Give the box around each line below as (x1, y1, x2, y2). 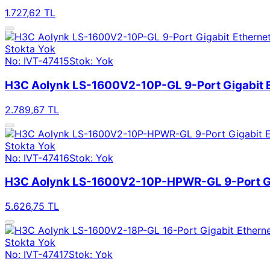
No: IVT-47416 (5, 151, 69, 164)
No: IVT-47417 (5, 248, 69, 261)
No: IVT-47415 (5, 55, 69, 67)
